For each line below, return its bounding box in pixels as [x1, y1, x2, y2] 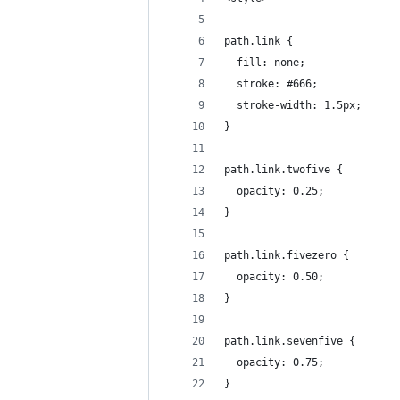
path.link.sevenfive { [224, 335, 355, 347]
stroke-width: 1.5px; [224, 99, 362, 112]
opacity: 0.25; [224, 185, 324, 197]
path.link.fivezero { [224, 249, 349, 262]
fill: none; [224, 56, 305, 69]
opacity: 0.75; [224, 356, 324, 369]
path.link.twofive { [224, 163, 343, 176]
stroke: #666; [224, 78, 318, 90]
